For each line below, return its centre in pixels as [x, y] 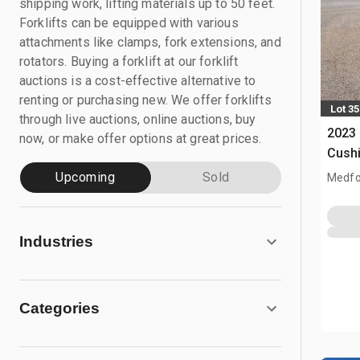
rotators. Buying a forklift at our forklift [129, 61]
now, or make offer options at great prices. [141, 139]
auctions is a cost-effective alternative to [138, 81]
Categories [59, 308]
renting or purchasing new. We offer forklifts [145, 100]
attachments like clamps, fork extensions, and [150, 42]
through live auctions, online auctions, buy [138, 119]
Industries [56, 241]
